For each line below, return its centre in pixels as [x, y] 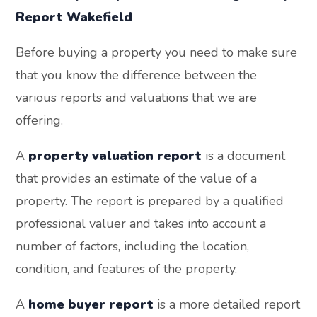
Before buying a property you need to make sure [157, 53]
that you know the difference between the [137, 75]
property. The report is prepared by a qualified [150, 201]
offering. [40, 121]
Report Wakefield [74, 17]
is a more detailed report [227, 305]
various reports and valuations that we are [137, 98]
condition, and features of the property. [127, 269]
